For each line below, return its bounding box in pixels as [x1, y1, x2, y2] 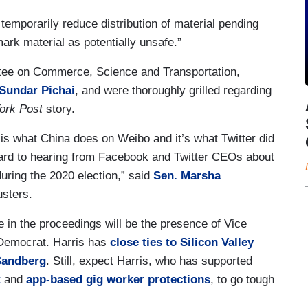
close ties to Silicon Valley [110, 235, 254, 249]
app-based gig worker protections [26, 272, 210, 286]
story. [43, 102, 78, 115]
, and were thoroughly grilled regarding [75, 83, 272, 97]
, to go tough [210, 272, 274, 286]
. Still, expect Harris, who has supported [46, 254, 252, 267]
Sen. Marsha [153, 168, 221, 182]
